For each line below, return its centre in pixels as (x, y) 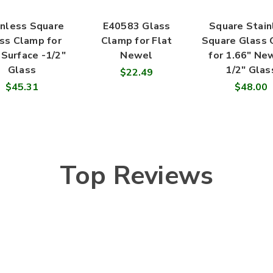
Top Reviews (136, 176)
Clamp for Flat (136, 41)
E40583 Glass (136, 27)
